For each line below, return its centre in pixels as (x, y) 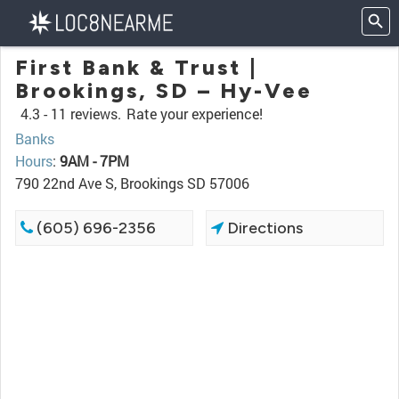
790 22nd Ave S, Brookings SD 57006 (132, 183)
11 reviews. (86, 114)
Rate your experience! (195, 114)
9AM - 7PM (94, 161)
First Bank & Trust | (137, 67)
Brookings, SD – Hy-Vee (164, 90)
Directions (264, 228)
